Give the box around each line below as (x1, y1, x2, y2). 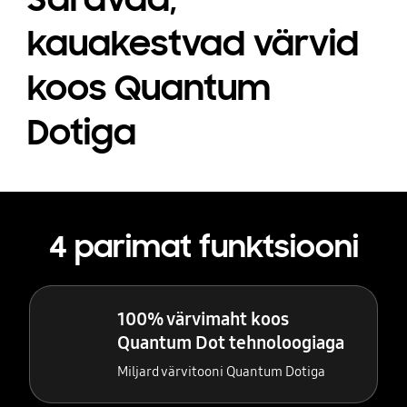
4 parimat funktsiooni (48, 227, 359, 266)
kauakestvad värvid (26, 22, 359, 66)
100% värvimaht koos (117, 308, 290, 331)
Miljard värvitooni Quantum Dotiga (117, 363, 326, 381)
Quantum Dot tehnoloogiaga (117, 332, 345, 354)
